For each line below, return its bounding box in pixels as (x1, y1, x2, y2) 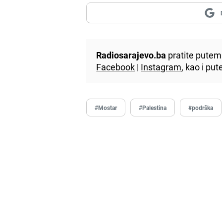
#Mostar (95, 103, 117, 111)
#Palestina (139, 103, 167, 111)
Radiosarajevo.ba (96, 49, 166, 61)
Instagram (141, 60, 182, 73)
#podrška (188, 103, 214, 111)
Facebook (96, 60, 135, 73)
